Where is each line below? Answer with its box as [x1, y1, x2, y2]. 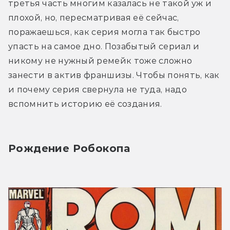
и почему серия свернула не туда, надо [8, 84, 187, 94]
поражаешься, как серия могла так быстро [8, 27, 201, 37]
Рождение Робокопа [8, 142, 130, 155]
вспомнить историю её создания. [8, 99, 162, 109]
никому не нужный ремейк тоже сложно [8, 55, 193, 66]
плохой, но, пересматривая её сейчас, [8, 12, 179, 23]
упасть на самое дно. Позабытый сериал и [8, 41, 200, 51]
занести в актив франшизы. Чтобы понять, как [8, 70, 220, 80]
